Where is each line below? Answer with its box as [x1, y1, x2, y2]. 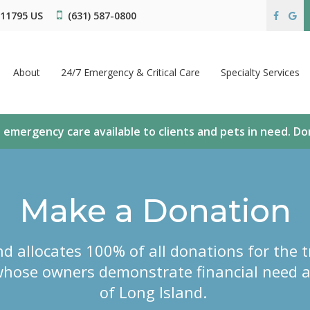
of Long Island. [99, 282, 211, 302]
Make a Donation [19, 192, 291, 230]
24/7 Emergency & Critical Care [61, 66, 200, 79]
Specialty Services [221, 66, 300, 79]
